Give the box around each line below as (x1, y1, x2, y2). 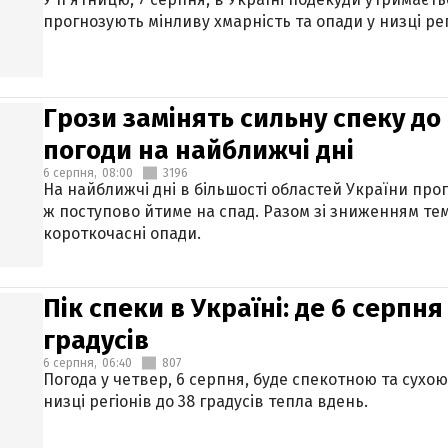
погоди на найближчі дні (43, 135, 354, 166)
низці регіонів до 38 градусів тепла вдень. (43, 392, 368, 411)
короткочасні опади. (43, 224, 201, 243)
